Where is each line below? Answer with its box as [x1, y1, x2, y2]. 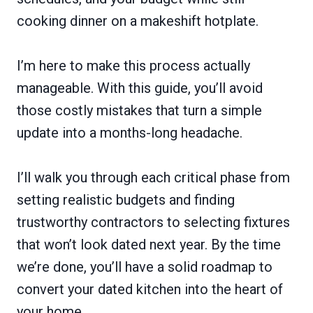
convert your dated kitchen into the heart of [17, 281, 283, 298]
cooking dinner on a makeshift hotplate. [17, 13, 259, 29]
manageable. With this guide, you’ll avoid [17, 80, 263, 96]
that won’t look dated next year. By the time [17, 236, 281, 253]
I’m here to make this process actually [17, 57, 250, 74]
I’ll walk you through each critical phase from [17, 169, 290, 186]
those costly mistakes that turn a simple [17, 102, 262, 119]
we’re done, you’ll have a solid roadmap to [17, 259, 272, 275]
